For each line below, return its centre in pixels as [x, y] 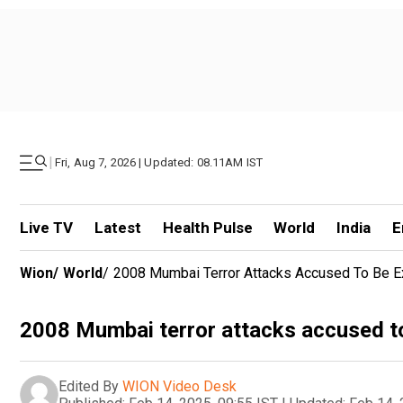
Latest [117, 228]
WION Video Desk [179, 386]
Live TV [46, 228]
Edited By [89, 386]
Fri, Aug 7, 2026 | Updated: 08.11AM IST [159, 162]
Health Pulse [207, 228]
